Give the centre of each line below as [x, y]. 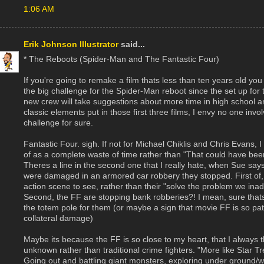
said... [132, 44]
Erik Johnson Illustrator [71, 44]
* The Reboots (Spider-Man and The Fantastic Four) [121, 59]
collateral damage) [58, 218]
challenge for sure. [58, 123]
